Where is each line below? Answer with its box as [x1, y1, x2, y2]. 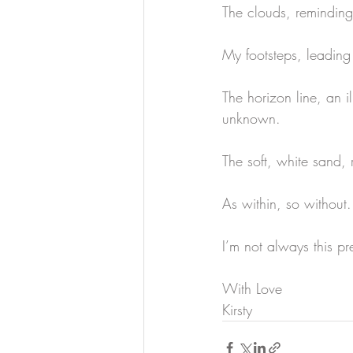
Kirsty [222, 300, 252, 319]
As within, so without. [222, 194, 351, 213]
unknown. [222, 109, 281, 128]
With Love [222, 279, 282, 298]
